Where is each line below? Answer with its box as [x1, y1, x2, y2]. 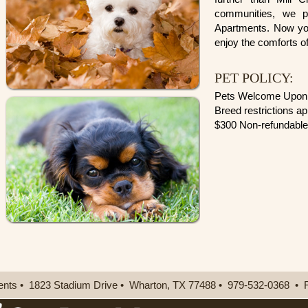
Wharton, [129, 279, 170, 291]
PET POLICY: [214, 70, 294, 85]
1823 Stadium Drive [28, 279, 118, 291]
